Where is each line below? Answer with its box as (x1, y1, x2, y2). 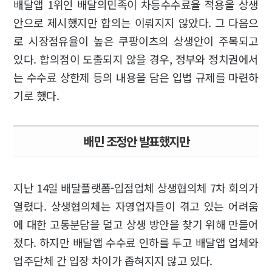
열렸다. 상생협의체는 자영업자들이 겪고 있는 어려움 (13, 198, 259, 214)
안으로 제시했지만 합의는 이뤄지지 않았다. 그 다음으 (13, 15, 259, 31)
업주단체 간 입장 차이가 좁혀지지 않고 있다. (13, 253, 212, 269)
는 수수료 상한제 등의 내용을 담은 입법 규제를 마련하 (13, 69, 259, 86)
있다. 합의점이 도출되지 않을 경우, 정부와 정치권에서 (13, 51, 259, 67)
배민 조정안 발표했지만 (83, 132, 189, 151)
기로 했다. (13, 87, 59, 104)
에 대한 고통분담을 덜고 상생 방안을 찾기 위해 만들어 (13, 216, 259, 233)
